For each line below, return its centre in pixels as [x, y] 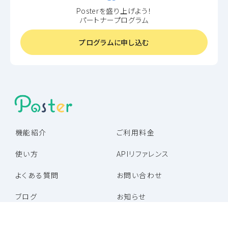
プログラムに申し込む [114, 42]
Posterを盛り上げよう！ [114, 11]
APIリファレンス [143, 154]
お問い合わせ [139, 175]
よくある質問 [37, 175]
